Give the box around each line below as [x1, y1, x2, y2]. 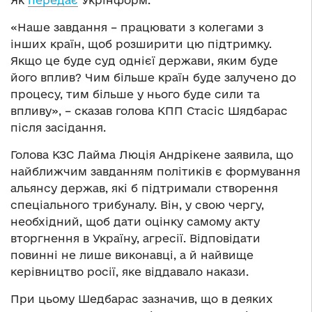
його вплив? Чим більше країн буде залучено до [10, 71, 296, 84]
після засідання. [10, 121, 106, 134]
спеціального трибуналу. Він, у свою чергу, [10, 198, 264, 212]
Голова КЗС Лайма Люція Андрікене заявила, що [10, 148, 293, 162]
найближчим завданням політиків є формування [10, 165, 300, 178]
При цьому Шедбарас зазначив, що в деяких [10, 292, 273, 306]
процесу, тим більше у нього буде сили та [10, 88, 260, 101]
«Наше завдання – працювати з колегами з [10, 21, 263, 34]
